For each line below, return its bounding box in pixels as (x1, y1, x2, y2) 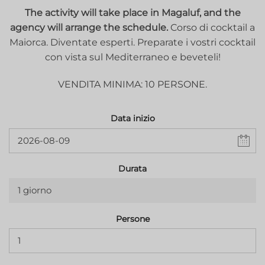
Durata (118, 163, 147, 174)
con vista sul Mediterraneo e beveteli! (44, 51, 221, 63)
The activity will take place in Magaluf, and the (24, 7, 241, 19)
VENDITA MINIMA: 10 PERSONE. (58, 79, 207, 90)
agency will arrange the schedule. (10, 22, 168, 34)
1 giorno (18, 185, 51, 196)
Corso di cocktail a (168, 22, 255, 34)
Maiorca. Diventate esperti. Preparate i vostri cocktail (9, 37, 256, 49)
